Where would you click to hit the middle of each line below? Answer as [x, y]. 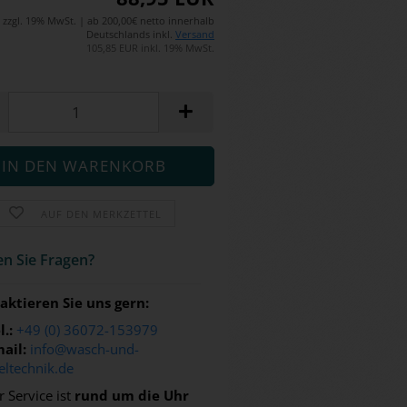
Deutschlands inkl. [131, 34]
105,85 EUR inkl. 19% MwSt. [150, 48]
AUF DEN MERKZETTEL [101, 214]
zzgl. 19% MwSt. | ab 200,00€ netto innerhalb [109, 20]
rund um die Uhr [132, 395]
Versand [195, 34]
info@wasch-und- [85, 349]
